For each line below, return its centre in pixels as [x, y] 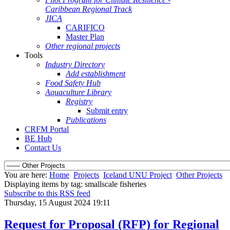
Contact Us [43, 148]
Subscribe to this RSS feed [47, 193]
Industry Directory [75, 64]
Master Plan [85, 37]
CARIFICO [85, 27]
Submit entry [107, 111]
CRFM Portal [47, 129]
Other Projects [199, 175]
